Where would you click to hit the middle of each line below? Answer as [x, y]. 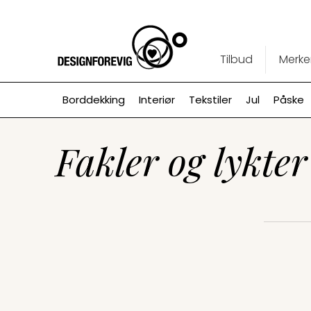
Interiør [157, 100]
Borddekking [93, 100]
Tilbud [236, 59]
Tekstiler [210, 100]
